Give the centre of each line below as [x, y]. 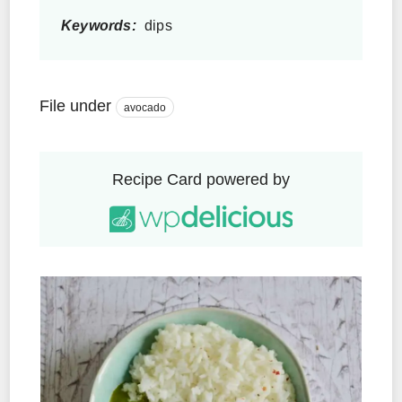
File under [75, 105]
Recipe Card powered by [201, 179]
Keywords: [99, 25]
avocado [145, 107]
